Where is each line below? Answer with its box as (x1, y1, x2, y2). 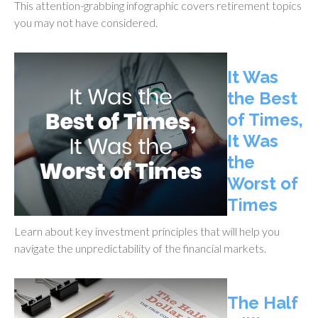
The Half (227, 292, 298, 313)
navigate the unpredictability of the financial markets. (14, 241, 266, 255)
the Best (227, 87, 297, 109)
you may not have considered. (14, 15, 158, 29)
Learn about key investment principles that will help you (14, 224, 280, 238)
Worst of (227, 172, 298, 194)
